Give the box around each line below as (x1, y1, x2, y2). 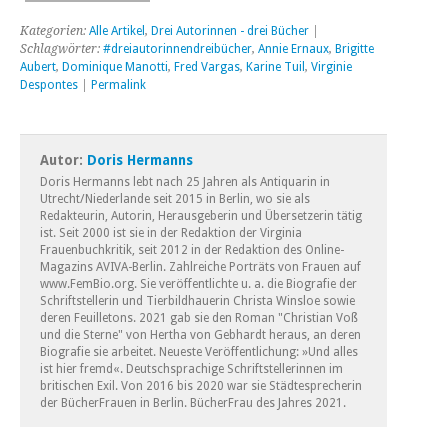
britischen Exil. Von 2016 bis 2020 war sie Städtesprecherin (40, 378, 362, 393)
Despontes (20, 77, 78, 92)
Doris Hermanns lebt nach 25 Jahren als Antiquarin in (40, 174, 330, 189)
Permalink (91, 77, 146, 92)
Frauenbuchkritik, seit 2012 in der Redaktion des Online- (40, 242, 344, 257)
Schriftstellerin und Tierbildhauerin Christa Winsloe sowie (40, 293, 355, 308)
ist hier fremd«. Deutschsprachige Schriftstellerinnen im (40, 361, 343, 376)
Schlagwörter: (20, 41, 103, 56)
